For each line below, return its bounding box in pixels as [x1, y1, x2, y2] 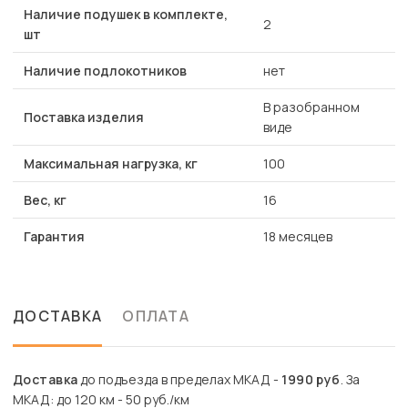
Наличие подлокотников [24, 62, 187, 80]
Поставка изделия [24, 108, 144, 127]
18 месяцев [263, 228, 332, 246]
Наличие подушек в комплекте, [24, 5, 228, 24]
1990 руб [281, 371, 341, 389]
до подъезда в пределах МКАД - [77, 371, 282, 389]
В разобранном [263, 98, 360, 117]
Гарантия [24, 228, 85, 246]
